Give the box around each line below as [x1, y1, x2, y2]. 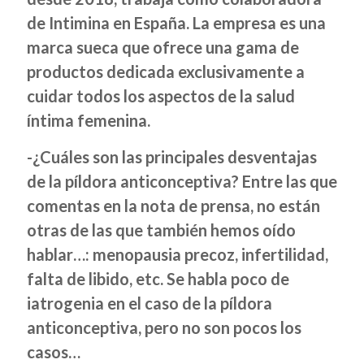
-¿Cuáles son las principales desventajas [27, 147, 317, 167]
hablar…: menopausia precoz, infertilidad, [27, 245, 328, 264]
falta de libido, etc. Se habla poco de [27, 269, 289, 288]
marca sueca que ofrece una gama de [27, 37, 299, 57]
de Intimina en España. [27, 13, 193, 32]
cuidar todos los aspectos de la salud [27, 86, 295, 106]
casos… [27, 342, 80, 362]
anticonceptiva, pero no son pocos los [27, 318, 301, 337]
